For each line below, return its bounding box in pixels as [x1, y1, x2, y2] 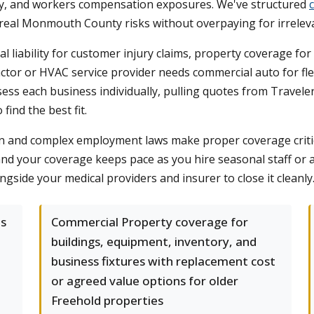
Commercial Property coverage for [51, 214, 248, 230]
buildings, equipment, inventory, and [51, 233, 257, 250]
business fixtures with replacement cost [51, 253, 275, 269]
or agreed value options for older [51, 273, 238, 289]
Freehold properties [51, 292, 163, 308]
